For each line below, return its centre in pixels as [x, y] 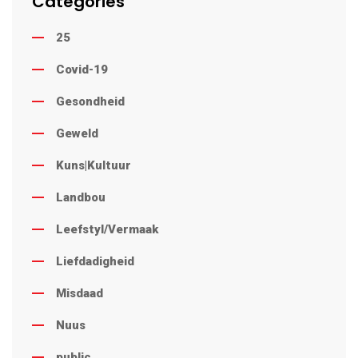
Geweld [77, 133]
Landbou [81, 197]
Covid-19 [82, 69]
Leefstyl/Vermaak [107, 229]
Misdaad [80, 293]
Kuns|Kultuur [93, 165]
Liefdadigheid [95, 261]
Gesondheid [90, 101]
